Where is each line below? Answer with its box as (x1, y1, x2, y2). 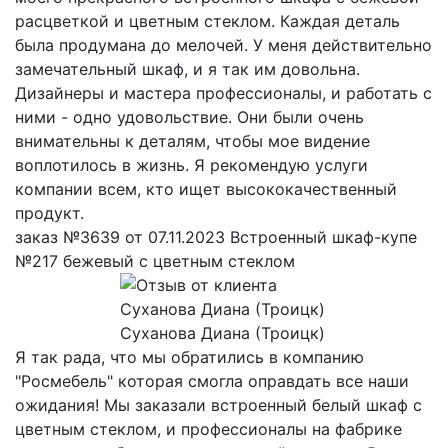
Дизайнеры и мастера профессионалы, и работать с (15, 83, 432, 104)
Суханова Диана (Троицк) (119, 323, 325, 344)
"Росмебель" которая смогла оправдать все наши (15, 371, 409, 392)
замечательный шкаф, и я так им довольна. (15, 59, 360, 80)
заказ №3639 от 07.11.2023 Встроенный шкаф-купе (15, 227, 417, 248)
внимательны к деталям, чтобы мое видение (15, 131, 370, 152)
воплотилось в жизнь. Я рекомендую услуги (15, 155, 368, 176)
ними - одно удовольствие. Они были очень (15, 107, 364, 128)
